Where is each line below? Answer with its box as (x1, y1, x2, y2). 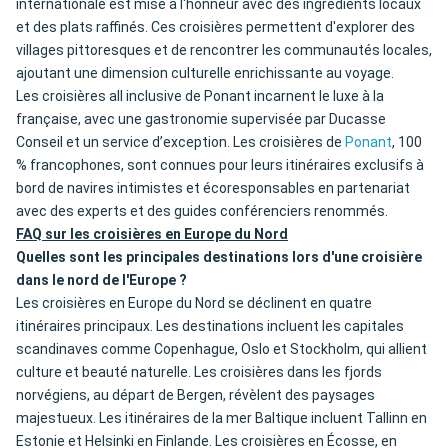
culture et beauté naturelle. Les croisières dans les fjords (16, 364, 382, 381)
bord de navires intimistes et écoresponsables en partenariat (16, 180, 410, 197)
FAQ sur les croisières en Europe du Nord (16, 226, 288, 243)
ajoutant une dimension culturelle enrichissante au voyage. (16, 65, 394, 82)
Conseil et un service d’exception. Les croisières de (16, 134, 345, 151)
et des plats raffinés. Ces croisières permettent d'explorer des (16, 19, 415, 36)
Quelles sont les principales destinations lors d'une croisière (16, 249, 422, 266)
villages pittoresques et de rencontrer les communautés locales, (16, 42, 432, 59)
